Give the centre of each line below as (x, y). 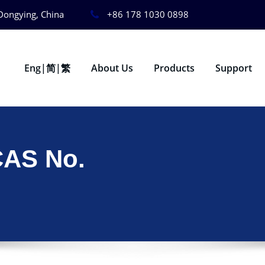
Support (233, 68)
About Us (112, 68)
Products (174, 68)
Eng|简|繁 (47, 68)
